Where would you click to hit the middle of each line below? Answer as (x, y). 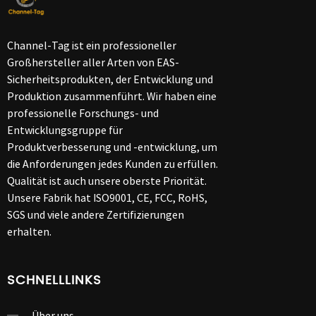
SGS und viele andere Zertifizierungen (96, 214)
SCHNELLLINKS (54, 280)
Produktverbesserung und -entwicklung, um (112, 146)
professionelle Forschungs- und (83, 113)
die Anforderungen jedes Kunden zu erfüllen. (113, 163)
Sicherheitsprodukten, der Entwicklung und (110, 79)
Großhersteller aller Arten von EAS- (93, 62)
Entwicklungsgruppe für (65, 129)
